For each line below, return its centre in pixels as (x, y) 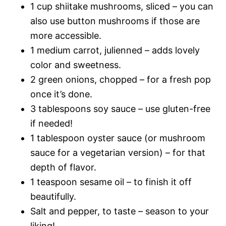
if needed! (51, 123)
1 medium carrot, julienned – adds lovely (115, 50)
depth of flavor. (63, 167)
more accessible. (66, 36)
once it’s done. (61, 94)
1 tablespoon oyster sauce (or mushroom (118, 138)
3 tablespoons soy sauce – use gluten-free (120, 109)
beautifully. (53, 196)
